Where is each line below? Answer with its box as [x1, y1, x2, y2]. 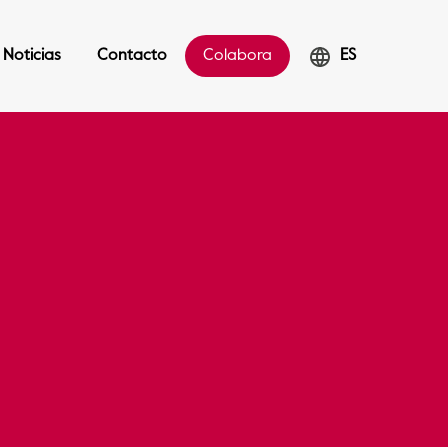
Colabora [203, 48, 272, 64]
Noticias [3, 48, 61, 64]
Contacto [97, 48, 167, 64]
